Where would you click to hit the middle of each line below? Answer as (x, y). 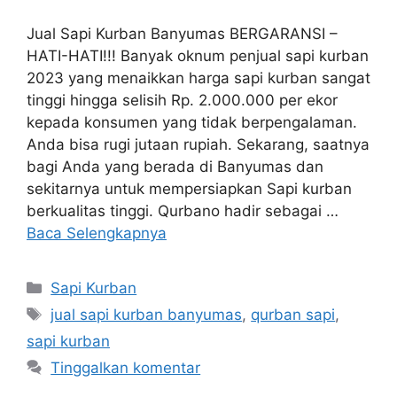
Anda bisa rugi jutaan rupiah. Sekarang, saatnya (198, 144)
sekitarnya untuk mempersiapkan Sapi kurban (189, 188)
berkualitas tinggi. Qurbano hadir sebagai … (183, 210)
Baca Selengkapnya (97, 233)
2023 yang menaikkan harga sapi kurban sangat (198, 78)
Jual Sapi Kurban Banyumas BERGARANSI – (182, 33)
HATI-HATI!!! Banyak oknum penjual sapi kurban (198, 55)
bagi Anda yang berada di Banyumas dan (175, 166)
